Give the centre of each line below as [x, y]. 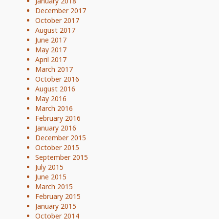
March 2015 [54, 186]
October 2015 [57, 147]
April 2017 [51, 59]
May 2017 [51, 49]
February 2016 [58, 118]
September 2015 [62, 157]
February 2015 [58, 196]
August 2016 [55, 88]
